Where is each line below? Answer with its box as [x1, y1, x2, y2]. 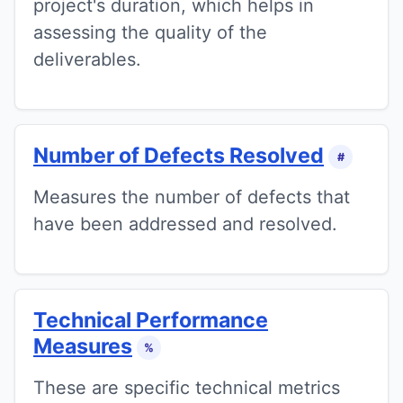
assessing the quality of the [33, 21, 267, 43]
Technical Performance [33, 307, 268, 333]
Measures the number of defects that [33, 185, 350, 208]
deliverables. [33, 48, 141, 70]
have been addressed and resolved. [33, 212, 337, 235]
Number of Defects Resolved [33, 142, 324, 168]
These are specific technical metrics [33, 377, 340, 399]
